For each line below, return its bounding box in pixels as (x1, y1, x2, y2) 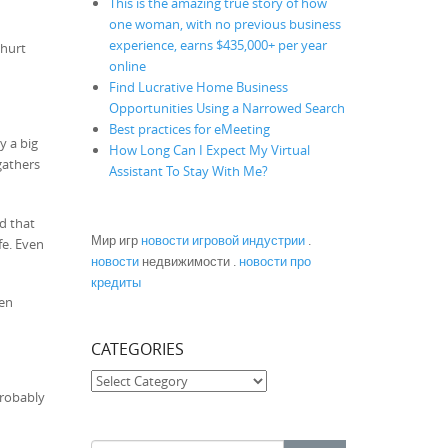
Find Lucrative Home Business (109, 77, 288, 96)
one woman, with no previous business (109, 14, 341, 33)
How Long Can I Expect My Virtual (109, 140, 310, 159)
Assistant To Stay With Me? (109, 161, 268, 180)
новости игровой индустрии (141, 230, 305, 249)
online (109, 56, 146, 75)
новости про (239, 251, 311, 270)
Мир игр (91, 230, 141, 249)
